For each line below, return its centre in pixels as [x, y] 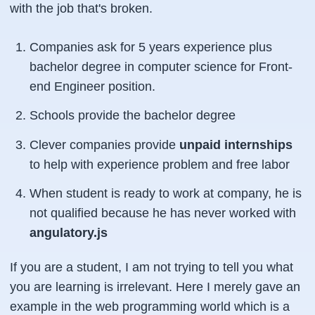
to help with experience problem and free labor [160, 164]
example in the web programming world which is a [150, 307]
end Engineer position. [92, 86]
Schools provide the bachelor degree [133, 115]
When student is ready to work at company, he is [166, 193]
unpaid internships [236, 144]
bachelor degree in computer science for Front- [161, 66]
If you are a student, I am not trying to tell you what [152, 267]
